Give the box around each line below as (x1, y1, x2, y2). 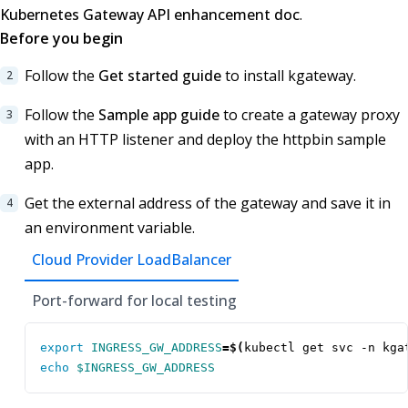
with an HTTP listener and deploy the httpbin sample (25, 129, 386, 150)
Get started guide (98, 66, 221, 87)
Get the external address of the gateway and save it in (25, 193, 391, 214)
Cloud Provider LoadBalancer (32, 250, 231, 270)
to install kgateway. (221, 66, 356, 87)
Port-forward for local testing (32, 291, 237, 311)
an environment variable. (25, 218, 195, 239)
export (40, 341, 84, 355)
